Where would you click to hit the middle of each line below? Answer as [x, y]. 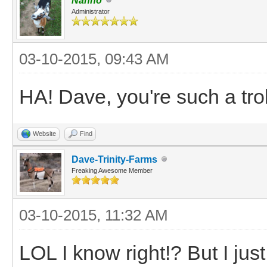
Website [44, 133]
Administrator [91, 11]
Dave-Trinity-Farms [114, 159]
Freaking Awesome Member [112, 170]
